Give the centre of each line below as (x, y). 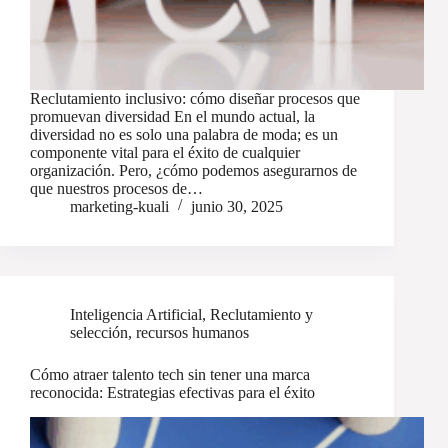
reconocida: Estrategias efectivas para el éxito (172, 393)
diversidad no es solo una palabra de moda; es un (184, 135)
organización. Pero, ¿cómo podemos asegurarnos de (193, 171)
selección (99, 333)
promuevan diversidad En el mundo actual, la (172, 117)
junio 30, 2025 (237, 207)
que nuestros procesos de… (116, 189)
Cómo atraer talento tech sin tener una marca (170, 375)
